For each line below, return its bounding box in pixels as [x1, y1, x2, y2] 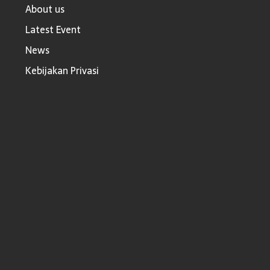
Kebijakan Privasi [25, 63, 99, 79]
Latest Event [25, 22, 81, 38]
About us [25, 1, 64, 17]
